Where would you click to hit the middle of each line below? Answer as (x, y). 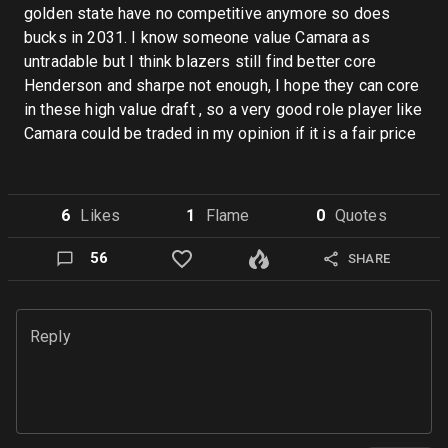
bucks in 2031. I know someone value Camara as (197, 38)
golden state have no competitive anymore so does (207, 14)
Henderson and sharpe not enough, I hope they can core (221, 86)
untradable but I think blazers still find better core (200, 62)
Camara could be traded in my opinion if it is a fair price (220, 134)
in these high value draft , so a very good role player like (223, 110)
